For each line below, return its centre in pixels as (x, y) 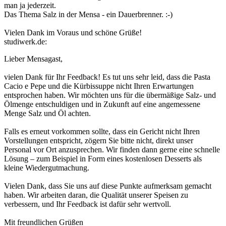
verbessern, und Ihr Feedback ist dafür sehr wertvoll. (88, 204)
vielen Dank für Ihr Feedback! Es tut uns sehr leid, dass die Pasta (107, 77)
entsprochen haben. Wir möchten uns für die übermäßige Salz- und (110, 95)
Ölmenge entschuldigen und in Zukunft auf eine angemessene (102, 104)
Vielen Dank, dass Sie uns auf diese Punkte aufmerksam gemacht (108, 186)
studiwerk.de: (25, 42)
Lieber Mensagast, (33, 59)
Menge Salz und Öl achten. (47, 114)
